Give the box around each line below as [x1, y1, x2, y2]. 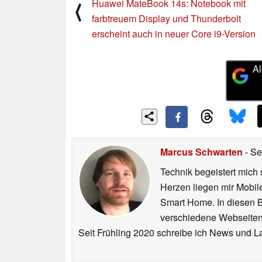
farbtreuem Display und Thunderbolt [92, 12, 241, 26]
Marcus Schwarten [160, 145, 243, 159]
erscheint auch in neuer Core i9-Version [92, 27, 256, 41]
